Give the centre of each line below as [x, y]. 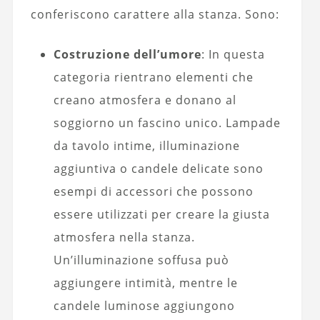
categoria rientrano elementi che [153, 77]
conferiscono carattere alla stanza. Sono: [155, 14]
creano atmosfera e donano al [145, 100]
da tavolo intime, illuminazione [146, 145]
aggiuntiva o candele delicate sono [158, 168]
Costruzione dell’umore [127, 54]
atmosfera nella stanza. [124, 237]
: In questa [233, 54]
